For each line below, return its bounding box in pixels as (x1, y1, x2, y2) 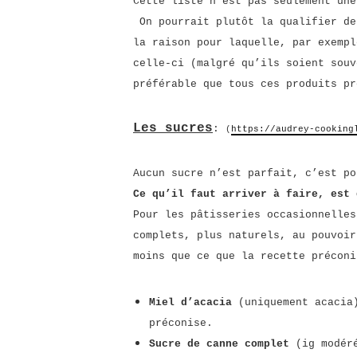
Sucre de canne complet (149, 338, 289, 350)
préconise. (149, 317, 213, 329)
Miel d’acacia (149, 296, 232, 308)
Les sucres (133, 121, 213, 135)
